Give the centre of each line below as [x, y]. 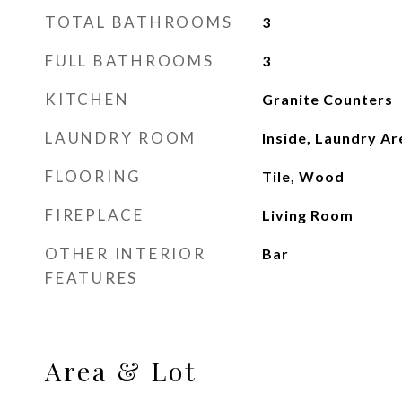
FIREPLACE [95, 215]
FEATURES [92, 278]
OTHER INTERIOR [126, 253]
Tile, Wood [303, 176]
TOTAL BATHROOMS [139, 22]
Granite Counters [327, 99]
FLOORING [93, 176]
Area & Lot [121, 371]
